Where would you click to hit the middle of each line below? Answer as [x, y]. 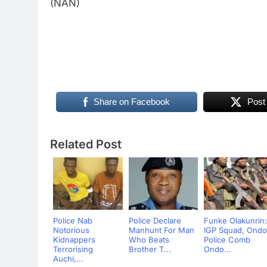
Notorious [71, 230]
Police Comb [227, 239]
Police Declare [155, 220]
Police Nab [73, 220]
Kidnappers [74, 239]
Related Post [86, 144]
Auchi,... [68, 258]
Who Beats [149, 239]
